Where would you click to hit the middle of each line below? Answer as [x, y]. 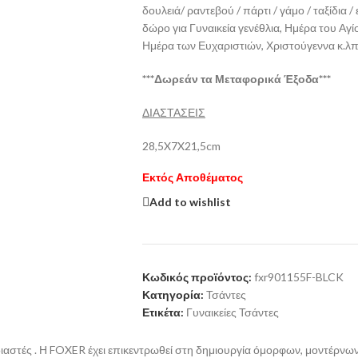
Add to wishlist [190, 201]
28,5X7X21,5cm [181, 146]
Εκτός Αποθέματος [192, 177]
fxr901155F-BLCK [298, 277]
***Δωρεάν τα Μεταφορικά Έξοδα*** [236, 79]
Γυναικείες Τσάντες [232, 312]
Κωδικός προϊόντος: [198, 277]
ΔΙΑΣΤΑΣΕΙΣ [173, 113]
